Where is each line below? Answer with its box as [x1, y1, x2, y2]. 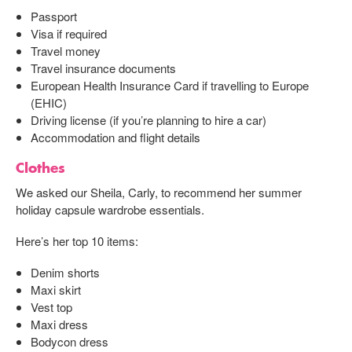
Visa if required [30, 24, 110, 42]
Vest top [30, 298, 72, 315]
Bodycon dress [30, 332, 108, 350]
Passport [30, 7, 77, 24]
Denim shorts [30, 263, 100, 280]
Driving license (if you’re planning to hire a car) [30, 111, 266, 128]
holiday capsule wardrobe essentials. [16, 200, 204, 218]
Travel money [30, 42, 101, 59]
